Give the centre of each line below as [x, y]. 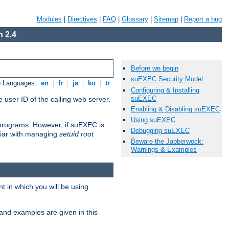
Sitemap [166, 19]
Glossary [135, 19]
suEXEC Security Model [167, 79]
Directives [82, 19]
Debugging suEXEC [160, 131]
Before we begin [155, 68]
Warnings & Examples [164, 150]
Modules [49, 19]
